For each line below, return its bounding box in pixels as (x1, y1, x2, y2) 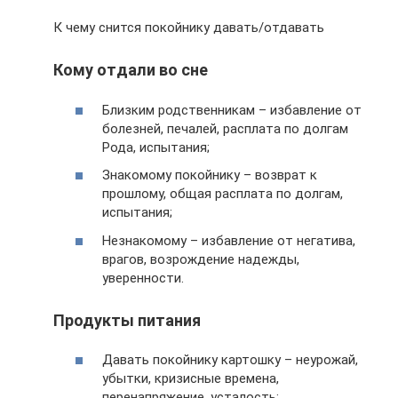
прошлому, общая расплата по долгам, (102, 186, 343, 203)
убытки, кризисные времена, (102, 370, 279, 387)
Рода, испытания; (102, 139, 210, 155)
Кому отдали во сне (53, 60, 208, 80)
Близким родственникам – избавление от (102, 101, 362, 118)
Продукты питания (53, 310, 201, 330)
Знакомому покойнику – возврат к (102, 167, 317, 184)
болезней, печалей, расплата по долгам (102, 120, 348, 137)
